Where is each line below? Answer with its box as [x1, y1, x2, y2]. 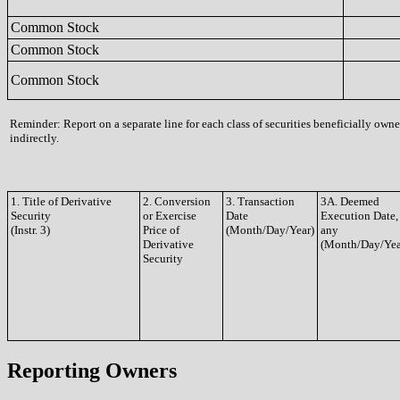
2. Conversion [143, 195, 211, 208]
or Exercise [143, 209, 196, 222]
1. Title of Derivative [11, 195, 112, 208]
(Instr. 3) [11, 223, 50, 237]
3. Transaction [226, 195, 295, 208]
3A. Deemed [321, 195, 379, 208]
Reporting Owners [7, 358, 177, 382]
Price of [143, 223, 179, 237]
